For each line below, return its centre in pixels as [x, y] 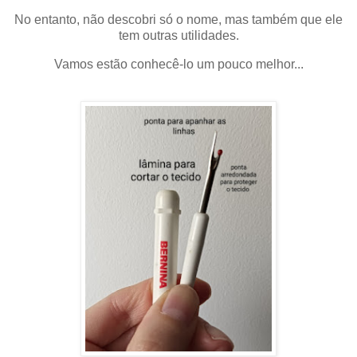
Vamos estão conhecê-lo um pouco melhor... [178, 65]
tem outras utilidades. [178, 36]
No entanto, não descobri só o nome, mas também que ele [178, 20]
